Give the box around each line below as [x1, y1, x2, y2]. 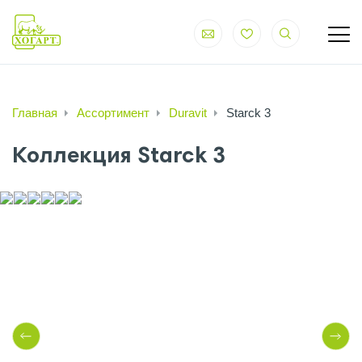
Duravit [169, 106, 207, 120]
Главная [12, 106, 57, 120]
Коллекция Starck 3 [12, 146, 225, 169]
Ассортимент [77, 106, 149, 120]
